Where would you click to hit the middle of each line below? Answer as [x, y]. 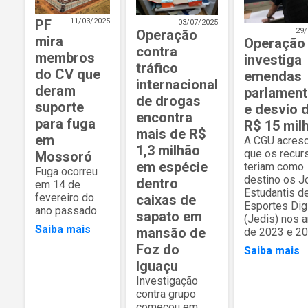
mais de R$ [171, 134]
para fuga [65, 123]
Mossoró [64, 156]
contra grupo [166, 294]
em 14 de [58, 184]
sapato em [169, 216]
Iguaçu [157, 266]
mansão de [171, 233]
